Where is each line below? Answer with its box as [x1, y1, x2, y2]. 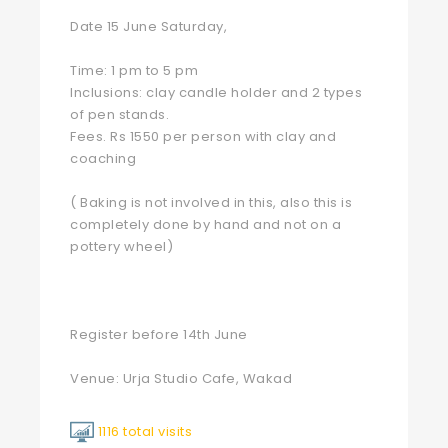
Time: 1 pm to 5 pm [70, 61, 198, 80]
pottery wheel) [70, 237, 173, 256]
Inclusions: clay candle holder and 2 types [70, 83, 362, 102]
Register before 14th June [70, 325, 248, 344]
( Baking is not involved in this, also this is [70, 193, 352, 212]
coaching [70, 149, 136, 168]
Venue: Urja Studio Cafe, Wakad [70, 369, 292, 388]
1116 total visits [97, 421, 192, 441]
